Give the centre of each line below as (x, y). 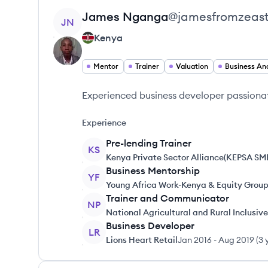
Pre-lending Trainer (149, 143)
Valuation (192, 66)
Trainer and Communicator (167, 198)
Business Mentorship (153, 170)
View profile (79, 14)
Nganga (145, 16)
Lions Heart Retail (142, 240)
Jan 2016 (195, 240)
